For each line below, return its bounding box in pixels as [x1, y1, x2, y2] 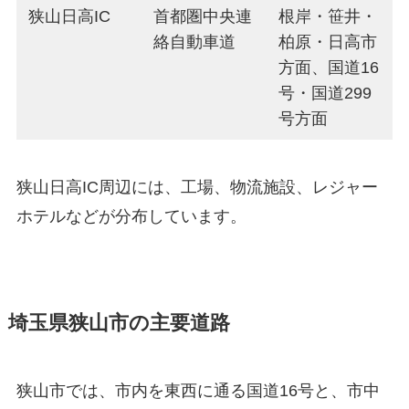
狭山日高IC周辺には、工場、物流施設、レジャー [16, 177, 378, 196]
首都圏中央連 [153, 6, 253, 26]
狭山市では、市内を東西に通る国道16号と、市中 [16, 381, 380, 400]
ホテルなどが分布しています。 [16, 206, 246, 225]
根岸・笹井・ [278, 6, 378, 26]
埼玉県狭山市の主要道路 [7, 311, 230, 334]
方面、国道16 [278, 58, 380, 77]
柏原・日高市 [278, 32, 378, 51]
